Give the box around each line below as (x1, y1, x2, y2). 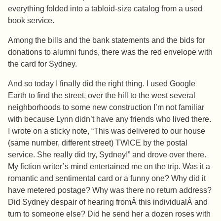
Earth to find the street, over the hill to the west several (8, 91, 195, 100)
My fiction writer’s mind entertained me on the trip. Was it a (8, 162, 210, 171)
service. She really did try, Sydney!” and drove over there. (8, 150, 206, 159)
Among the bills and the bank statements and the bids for (8, 36, 205, 45)
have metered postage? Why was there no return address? (8, 186, 212, 195)
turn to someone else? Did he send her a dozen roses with (8, 210, 211, 219)
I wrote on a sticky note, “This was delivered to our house (8, 127, 205, 136)
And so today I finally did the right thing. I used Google (8, 79, 195, 88)
